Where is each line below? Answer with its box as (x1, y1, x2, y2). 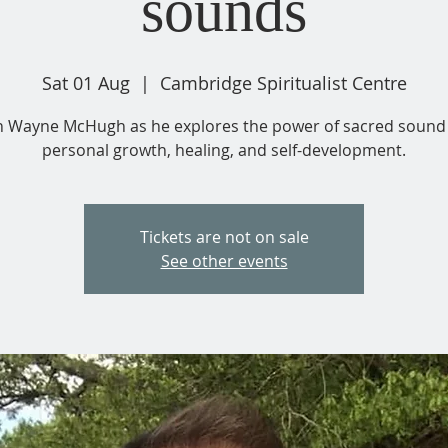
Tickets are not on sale (139, 225, 309, 248)
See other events (160, 249, 288, 272)
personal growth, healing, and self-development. (42, 138, 406, 161)
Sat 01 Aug (41, 70, 130, 95)
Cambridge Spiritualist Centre (159, 70, 407, 95)
